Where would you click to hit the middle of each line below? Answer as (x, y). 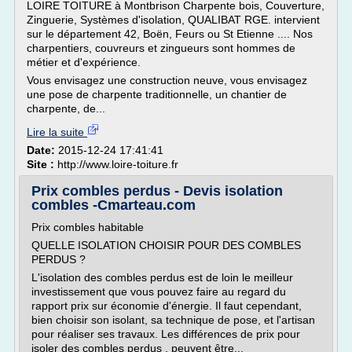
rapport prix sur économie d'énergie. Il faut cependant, (167, 306)
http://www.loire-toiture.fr (118, 164)
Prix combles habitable (88, 227)
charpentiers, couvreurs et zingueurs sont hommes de (161, 48)
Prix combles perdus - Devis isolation (157, 191)
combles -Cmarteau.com (114, 205)
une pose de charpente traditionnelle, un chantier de (157, 94)
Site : (42, 164)
